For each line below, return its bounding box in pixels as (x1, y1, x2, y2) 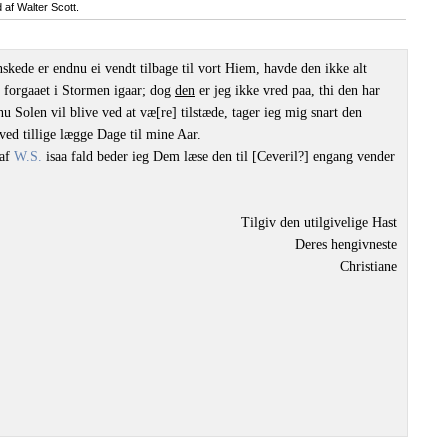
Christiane (340, 259, 397, 274)
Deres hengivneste (295, 237, 397, 252)
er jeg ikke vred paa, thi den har (195, 83, 380, 98)
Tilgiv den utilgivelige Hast (241, 215, 397, 230)
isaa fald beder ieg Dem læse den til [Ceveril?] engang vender (42, 149, 395, 164)
